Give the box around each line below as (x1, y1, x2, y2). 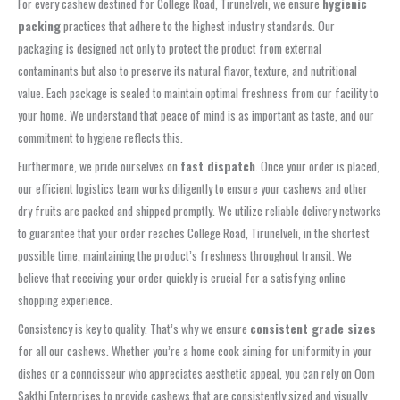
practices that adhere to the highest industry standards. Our (61, 16, 335, 35)
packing (18, 16, 61, 35)
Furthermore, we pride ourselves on (18, 156, 180, 175)
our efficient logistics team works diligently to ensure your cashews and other (18, 179, 368, 197)
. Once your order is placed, (255, 156, 379, 175)
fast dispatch (180, 156, 255, 175)
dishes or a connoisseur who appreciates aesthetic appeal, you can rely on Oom (18, 363, 375, 382)
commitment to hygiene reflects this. (18, 128, 183, 146)
